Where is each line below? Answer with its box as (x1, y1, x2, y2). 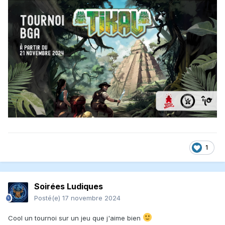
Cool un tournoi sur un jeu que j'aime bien (8, 214, 143, 222)
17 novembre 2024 (62, 194, 121, 202)
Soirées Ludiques (34, 181, 103, 192)
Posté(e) (34, 194, 62, 202)
